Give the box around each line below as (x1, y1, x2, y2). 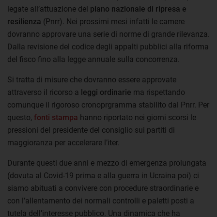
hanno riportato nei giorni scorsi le (78, 112, 196, 122)
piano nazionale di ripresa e (90, 4, 186, 14)
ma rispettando (131, 87, 185, 97)
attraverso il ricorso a (7, 87, 81, 97)
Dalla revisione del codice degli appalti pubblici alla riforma (7, 42, 209, 51)
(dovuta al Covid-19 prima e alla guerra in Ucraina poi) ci (7, 170, 199, 180)
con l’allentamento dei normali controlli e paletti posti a (7, 196, 194, 205)
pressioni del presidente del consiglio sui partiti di (7, 125, 175, 135)
